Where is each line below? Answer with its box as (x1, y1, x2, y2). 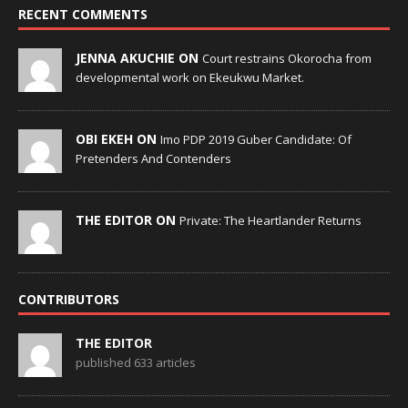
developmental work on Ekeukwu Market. (76, 68, 304, 86)
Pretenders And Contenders (76, 149, 231, 167)
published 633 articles (76, 353, 196, 371)
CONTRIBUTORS (18, 290, 119, 308)
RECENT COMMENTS (18, 5, 148, 23)
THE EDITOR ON (76, 210, 179, 229)
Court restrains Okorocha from (202, 49, 372, 66)
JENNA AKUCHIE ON (76, 48, 202, 66)
